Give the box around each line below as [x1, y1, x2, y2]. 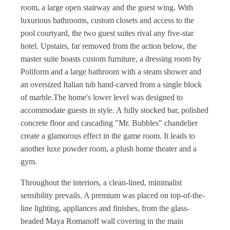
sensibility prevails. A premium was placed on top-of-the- [21, 191, 205, 200]
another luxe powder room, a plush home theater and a [21, 144, 197, 153]
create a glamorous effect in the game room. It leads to [21, 131, 195, 140]
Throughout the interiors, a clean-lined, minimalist [21, 178, 182, 187]
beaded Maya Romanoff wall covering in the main [21, 217, 183, 225]
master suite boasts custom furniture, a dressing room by [21, 54, 201, 63]
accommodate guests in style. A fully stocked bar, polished [21, 106, 208, 114]
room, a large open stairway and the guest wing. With [21, 3, 193, 12]
